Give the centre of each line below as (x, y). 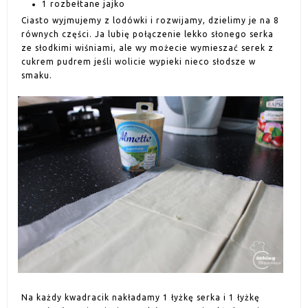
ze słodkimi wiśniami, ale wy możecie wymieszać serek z (147, 48)
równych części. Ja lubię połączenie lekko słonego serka (147, 34)
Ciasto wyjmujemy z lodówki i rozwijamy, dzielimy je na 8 (150, 21)
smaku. (37, 76)
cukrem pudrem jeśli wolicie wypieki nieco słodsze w (139, 62)
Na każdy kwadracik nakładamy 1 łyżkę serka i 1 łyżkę (141, 298)
